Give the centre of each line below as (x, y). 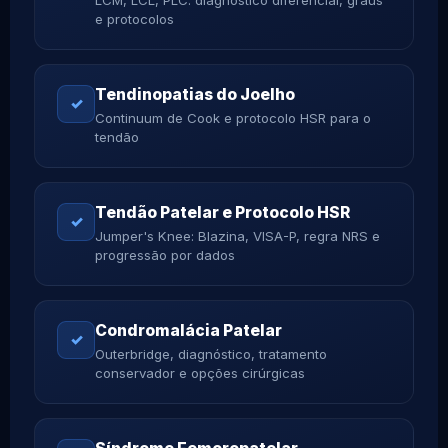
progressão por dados (165, 254)
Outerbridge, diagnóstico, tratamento (211, 353)
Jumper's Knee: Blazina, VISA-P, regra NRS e (237, 235)
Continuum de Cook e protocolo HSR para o (233, 117)
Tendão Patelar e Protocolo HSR (222, 212)
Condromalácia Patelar (188, 330)
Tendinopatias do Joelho (195, 94)
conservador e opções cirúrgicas (200, 372)
